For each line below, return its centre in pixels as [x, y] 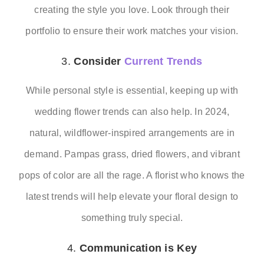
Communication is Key [138, 248]
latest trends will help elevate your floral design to [132, 196]
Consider [99, 61]
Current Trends [163, 61]
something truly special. [132, 217]
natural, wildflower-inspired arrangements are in [132, 133]
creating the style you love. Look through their [132, 9]
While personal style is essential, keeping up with [132, 90]
